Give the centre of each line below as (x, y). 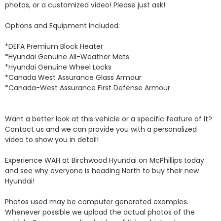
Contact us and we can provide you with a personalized (101, 129)
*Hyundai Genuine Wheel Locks (59, 67)
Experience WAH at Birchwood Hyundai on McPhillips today (105, 160)
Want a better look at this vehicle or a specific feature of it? (109, 119)
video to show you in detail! (53, 139)
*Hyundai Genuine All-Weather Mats (68, 56)
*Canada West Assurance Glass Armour (74, 77)
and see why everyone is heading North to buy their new (102, 170)
